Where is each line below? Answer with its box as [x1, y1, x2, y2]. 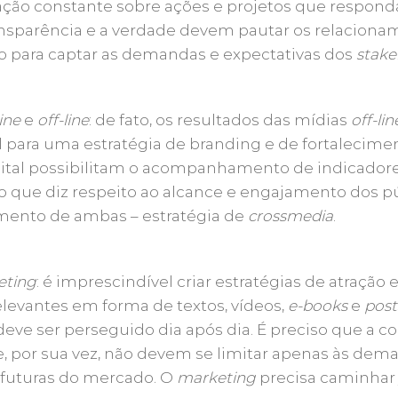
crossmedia [248, 206, 334, 225]
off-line [37, 110, 90, 129]
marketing [177, 368, 257, 386]
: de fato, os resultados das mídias [89, 110, 352, 129]
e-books [288, 296, 348, 314]
